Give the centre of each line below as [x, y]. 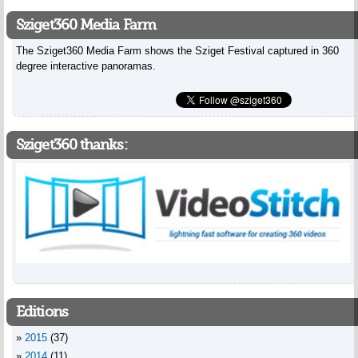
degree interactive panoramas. [86, 66]
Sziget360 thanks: [72, 145]
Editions [42, 312]
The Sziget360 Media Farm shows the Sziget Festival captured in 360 [177, 51]
